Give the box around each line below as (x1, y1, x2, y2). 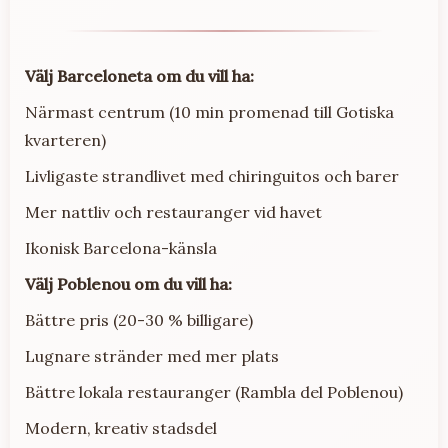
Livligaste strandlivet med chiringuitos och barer (25, 166, 399, 187)
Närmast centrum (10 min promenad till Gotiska (25, 102, 394, 123)
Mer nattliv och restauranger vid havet (25, 202, 322, 223)
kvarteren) (25, 130, 106, 151)
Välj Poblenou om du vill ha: (25, 274, 232, 295)
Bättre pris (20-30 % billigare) (25, 310, 253, 331)
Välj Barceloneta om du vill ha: (25, 66, 254, 87)
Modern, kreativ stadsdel (25, 418, 217, 439)
